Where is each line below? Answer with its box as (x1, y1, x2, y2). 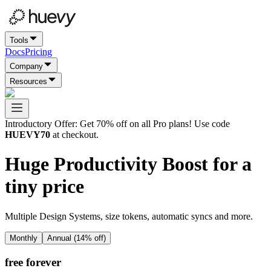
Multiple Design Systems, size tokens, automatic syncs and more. (5, 211, 253, 221)
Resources (10, 77, 47, 86)
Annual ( (47, 233, 76, 243)
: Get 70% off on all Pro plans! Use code (75, 119, 230, 129)
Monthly (10, 233, 38, 243)
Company (10, 62, 43, 71)
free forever (5, 255, 61, 269)
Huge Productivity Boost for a (5, 153, 252, 175)
